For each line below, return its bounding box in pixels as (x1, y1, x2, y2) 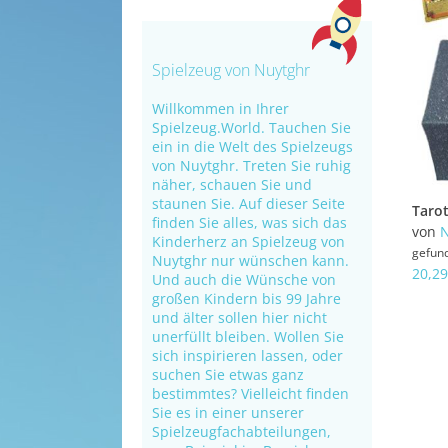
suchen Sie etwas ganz (152, 365, 304, 384)
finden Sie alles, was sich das (152, 213, 347, 232)
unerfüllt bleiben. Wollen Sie (152, 327, 344, 346)
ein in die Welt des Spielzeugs (152, 137, 353, 156)
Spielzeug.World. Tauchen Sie (152, 118, 351, 137)
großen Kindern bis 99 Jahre (152, 289, 341, 308)
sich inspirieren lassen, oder (152, 346, 343, 365)
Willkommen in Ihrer (152, 99, 289, 118)
